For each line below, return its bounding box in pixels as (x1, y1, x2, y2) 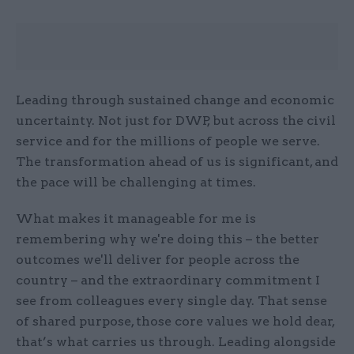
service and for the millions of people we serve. (16, 133, 320, 149)
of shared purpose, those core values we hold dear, (16, 313, 334, 329)
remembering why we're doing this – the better (16, 231, 319, 247)
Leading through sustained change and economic (16, 92, 334, 107)
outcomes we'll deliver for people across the (16, 251, 299, 267)
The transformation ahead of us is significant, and (16, 153, 338, 169)
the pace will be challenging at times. (16, 174, 256, 190)
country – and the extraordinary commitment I (16, 272, 320, 288)
